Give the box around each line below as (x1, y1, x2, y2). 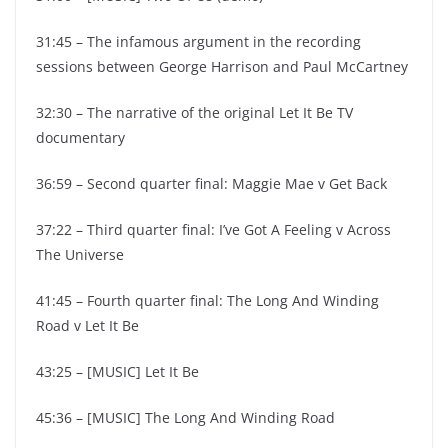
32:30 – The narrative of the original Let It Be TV (36, 103, 353, 122)
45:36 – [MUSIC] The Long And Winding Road (36, 408, 335, 427)
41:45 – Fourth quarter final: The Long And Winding (36, 291, 379, 310)
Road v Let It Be (36, 316, 139, 335)
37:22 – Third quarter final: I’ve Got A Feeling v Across (36, 220, 391, 239)
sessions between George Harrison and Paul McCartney (36, 57, 408, 76)
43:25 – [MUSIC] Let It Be (36, 362, 199, 381)
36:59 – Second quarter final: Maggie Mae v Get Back (36, 174, 387, 193)
